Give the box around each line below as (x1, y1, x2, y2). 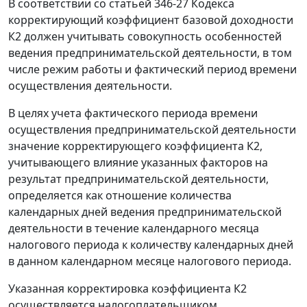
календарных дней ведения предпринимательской (8, 204, 282, 220)
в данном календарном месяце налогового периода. (8, 254, 291, 269)
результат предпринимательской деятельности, (8, 171, 269, 187)
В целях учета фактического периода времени (8, 106, 258, 121)
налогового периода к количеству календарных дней (8, 237, 293, 253)
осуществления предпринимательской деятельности (8, 122, 296, 138)
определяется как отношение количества (8, 188, 232, 204)
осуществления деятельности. (8, 78, 172, 94)
